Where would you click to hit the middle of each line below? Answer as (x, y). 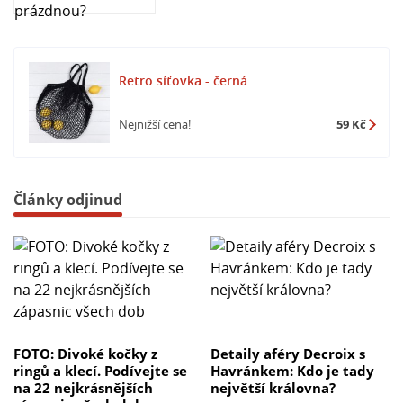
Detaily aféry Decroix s (288, 354)
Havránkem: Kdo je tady (292, 371)
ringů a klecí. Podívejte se (100, 371)
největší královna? (273, 388)
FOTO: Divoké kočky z (85, 354)
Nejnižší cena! (155, 125)
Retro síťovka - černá (183, 80)
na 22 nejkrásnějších (83, 388)
